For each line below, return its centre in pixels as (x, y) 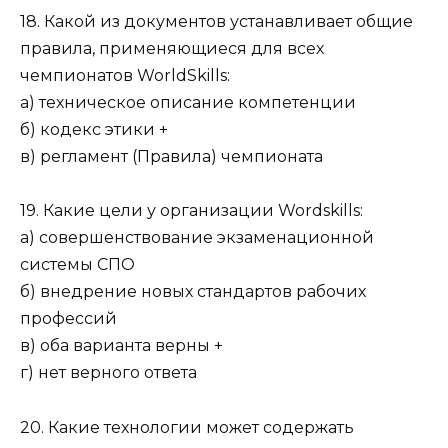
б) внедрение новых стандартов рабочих (193, 292)
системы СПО (77, 265)
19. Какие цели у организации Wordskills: (191, 211)
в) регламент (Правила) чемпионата (171, 157)
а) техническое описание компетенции (188, 103)
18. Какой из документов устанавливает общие (216, 22)
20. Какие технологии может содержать (187, 427)
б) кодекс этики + (94, 130)
